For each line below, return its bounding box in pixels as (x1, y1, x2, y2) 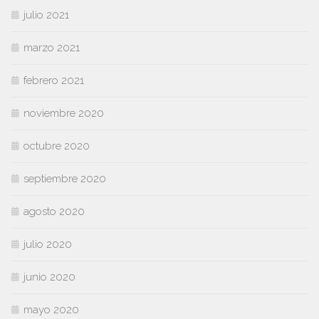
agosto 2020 (23, 205, 85, 219)
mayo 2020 (23, 303, 79, 317)
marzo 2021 (23, 41, 80, 55)
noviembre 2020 (23, 107, 104, 120)
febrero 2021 (23, 74, 84, 88)
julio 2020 (23, 238, 72, 251)
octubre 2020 (23, 140, 90, 153)
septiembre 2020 (23, 172, 106, 186)
